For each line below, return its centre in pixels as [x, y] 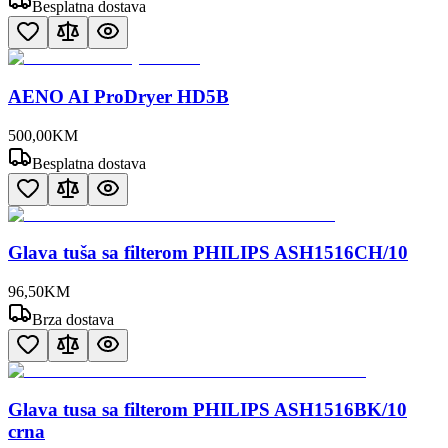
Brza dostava [73, 319]
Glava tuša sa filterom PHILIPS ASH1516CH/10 [208, 253]
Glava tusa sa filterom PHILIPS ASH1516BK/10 [207, 409]
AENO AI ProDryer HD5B [118, 96]
